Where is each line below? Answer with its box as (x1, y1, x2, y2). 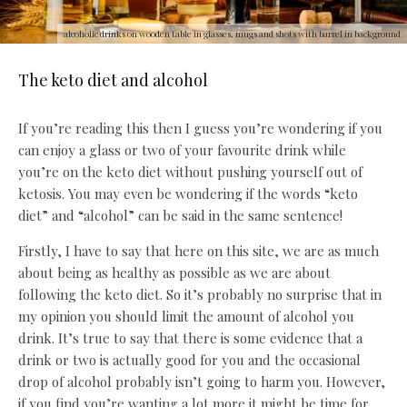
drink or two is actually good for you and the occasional (18, 351, 361, 370)
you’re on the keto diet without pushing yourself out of (18, 163, 362, 182)
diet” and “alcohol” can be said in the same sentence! (18, 206, 342, 225)
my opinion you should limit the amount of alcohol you (18, 307, 354, 326)
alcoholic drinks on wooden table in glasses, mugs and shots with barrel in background (64, 27, 401, 41)
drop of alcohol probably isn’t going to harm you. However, (18, 372, 385, 392)
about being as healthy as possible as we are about (18, 263, 331, 283)
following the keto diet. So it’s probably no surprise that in (18, 285, 382, 304)
